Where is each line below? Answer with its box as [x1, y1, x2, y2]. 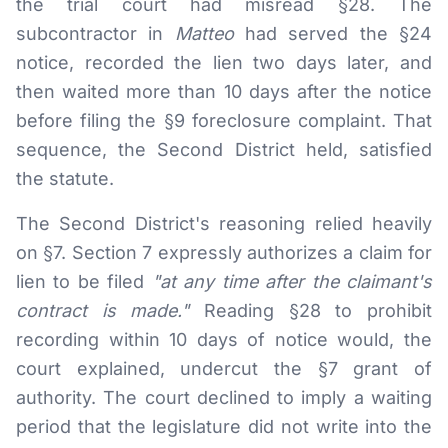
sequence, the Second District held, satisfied [16, 139, 432, 160]
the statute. [16, 168, 114, 189]
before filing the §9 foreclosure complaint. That [16, 110, 432, 131]
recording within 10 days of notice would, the [16, 329, 432, 350]
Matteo [174, 23, 234, 44]
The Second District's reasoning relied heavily [16, 213, 432, 234]
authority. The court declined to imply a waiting [16, 387, 432, 408]
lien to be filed [16, 271, 152, 292]
